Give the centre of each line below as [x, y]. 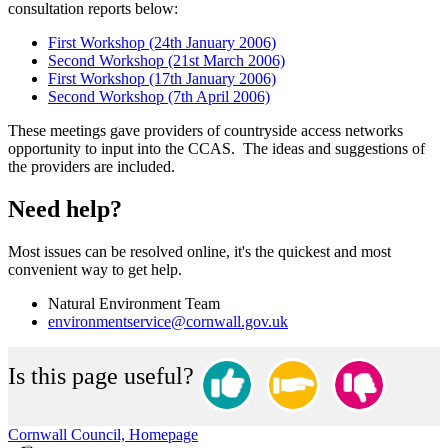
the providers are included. [91, 166]
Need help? [65, 208]
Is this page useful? [101, 375]
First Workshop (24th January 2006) [162, 42]
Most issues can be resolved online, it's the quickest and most [199, 251]
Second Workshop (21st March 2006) [166, 60]
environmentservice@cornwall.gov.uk [168, 321]
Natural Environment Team [134, 303]
